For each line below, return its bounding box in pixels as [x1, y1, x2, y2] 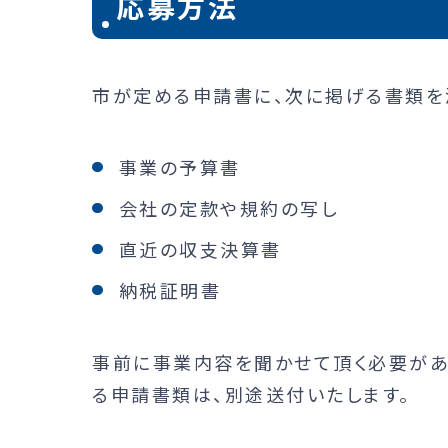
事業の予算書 [118, 153, 241, 180]
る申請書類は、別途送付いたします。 [92, 380, 411, 407]
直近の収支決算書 [118, 235, 282, 262]
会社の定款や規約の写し [118, 194, 339, 221]
